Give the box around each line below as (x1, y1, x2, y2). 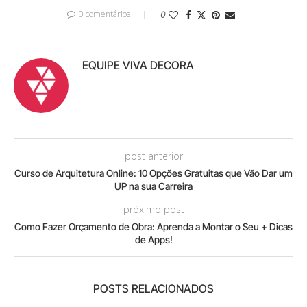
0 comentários (78, 8, 130, 20)
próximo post (123, 202, 184, 216)
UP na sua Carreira (114, 180, 193, 192)
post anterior (124, 149, 183, 162)
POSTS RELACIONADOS (93, 281, 214, 295)
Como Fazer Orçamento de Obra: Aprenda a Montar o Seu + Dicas (14, 220, 293, 232)
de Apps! (134, 233, 173, 245)
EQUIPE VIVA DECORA (82, 58, 194, 72)
